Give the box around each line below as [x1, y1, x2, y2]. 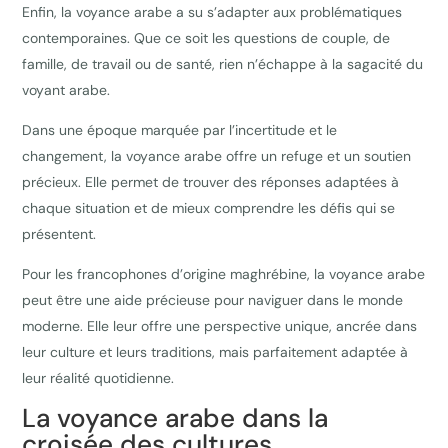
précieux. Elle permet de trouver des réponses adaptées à [22, 173, 400, 192]
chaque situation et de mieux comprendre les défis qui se [22, 199, 396, 218]
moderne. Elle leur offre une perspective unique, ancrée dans [22, 317, 418, 336]
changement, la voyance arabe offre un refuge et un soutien [22, 147, 412, 166]
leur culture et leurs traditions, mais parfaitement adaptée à [22, 343, 409, 362]
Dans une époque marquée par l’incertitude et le [22, 121, 338, 140]
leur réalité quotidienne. [22, 369, 175, 388]
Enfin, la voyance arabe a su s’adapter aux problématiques [22, 3, 403, 22]
